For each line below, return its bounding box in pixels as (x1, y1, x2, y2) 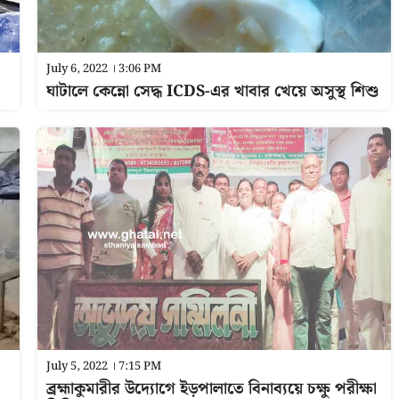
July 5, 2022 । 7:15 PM (45, 357, 161, 376)
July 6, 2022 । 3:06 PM (45, 60, 161, 78)
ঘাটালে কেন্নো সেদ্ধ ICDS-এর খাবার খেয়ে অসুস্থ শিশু (45, 78, 379, 104)
